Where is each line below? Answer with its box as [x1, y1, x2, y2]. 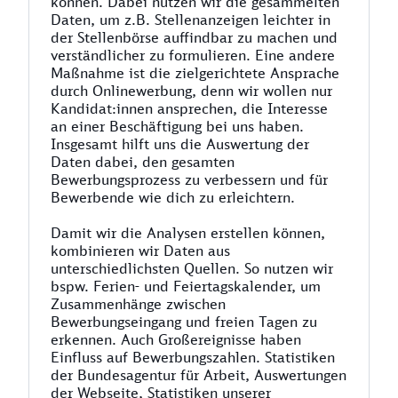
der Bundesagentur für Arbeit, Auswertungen [51, 366, 346, 384]
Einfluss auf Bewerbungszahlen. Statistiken [51, 348, 335, 366]
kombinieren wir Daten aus [51, 242, 230, 259]
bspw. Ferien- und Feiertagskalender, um [51, 277, 321, 295]
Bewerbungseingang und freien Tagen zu [51, 313, 317, 330]
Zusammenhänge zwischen [51, 295, 226, 313]
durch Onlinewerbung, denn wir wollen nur [51, 82, 332, 99]
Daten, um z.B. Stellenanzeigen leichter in [51, 11, 330, 28]
